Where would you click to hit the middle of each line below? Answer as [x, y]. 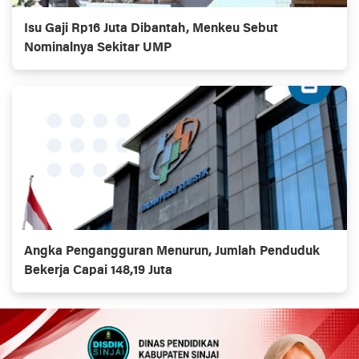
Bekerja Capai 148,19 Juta [98, 271]
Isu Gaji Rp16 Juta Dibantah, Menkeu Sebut [151, 29]
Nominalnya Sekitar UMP [98, 48]
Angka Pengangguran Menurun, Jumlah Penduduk [172, 252]
